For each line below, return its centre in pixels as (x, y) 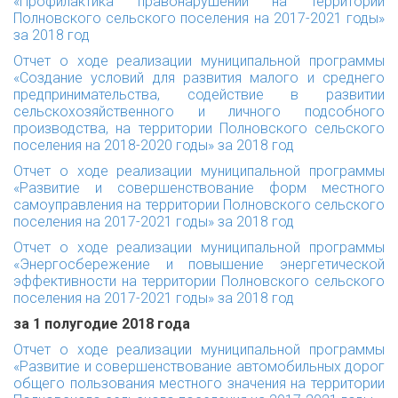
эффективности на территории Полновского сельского (199, 281)
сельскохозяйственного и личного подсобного (199, 111)
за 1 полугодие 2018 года (102, 324)
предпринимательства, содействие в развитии (199, 95)
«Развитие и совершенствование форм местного (199, 188)
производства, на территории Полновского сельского (199, 128)
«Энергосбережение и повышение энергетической (199, 264)
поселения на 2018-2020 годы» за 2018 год (154, 145)
